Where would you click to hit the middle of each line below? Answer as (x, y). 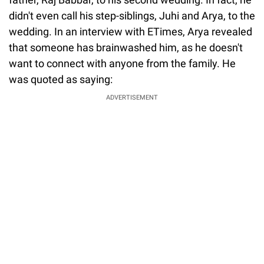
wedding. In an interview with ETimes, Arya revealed (131, 32)
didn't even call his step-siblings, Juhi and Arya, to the (132, 16)
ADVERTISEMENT (132, 98)
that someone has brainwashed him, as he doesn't (126, 48)
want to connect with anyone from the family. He (122, 64)
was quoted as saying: (61, 80)
